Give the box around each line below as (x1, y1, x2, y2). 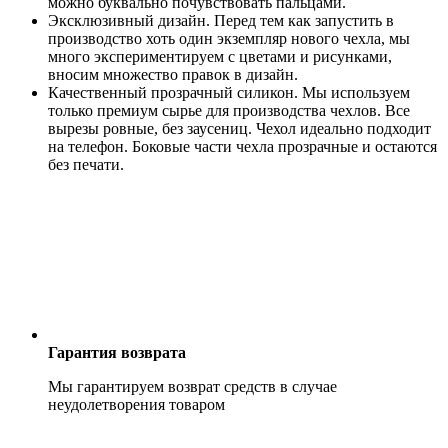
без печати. (48, 155, 124, 173)
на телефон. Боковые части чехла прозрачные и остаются (48, 137, 437, 155)
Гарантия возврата (48, 343, 186, 361)
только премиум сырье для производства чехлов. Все (48, 101, 410, 119)
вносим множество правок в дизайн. (48, 65, 298, 83)
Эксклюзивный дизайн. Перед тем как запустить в (48, 11, 394, 29)
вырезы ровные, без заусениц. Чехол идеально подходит (48, 119, 431, 137)
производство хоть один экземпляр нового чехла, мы (48, 29, 410, 47)
